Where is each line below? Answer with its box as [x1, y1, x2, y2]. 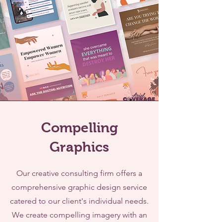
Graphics [50, 139, 109, 155]
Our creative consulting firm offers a [16, 168, 142, 178]
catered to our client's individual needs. [10, 196, 149, 206]
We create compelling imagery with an [11, 210, 147, 220]
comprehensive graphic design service [11, 182, 147, 192]
